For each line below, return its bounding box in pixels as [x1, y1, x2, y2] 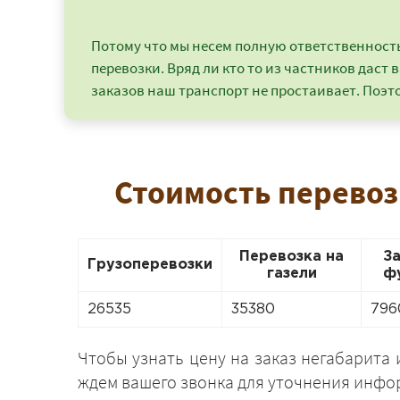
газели [266, 267, 317, 280]
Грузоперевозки [87, 258, 212, 271]
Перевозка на [239, 250, 344, 263]
